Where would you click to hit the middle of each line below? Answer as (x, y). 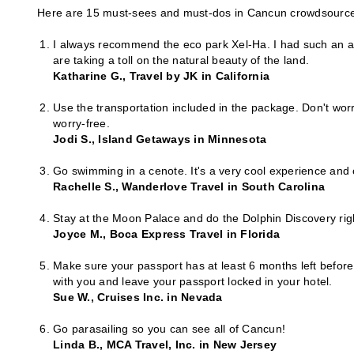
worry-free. (81, 124)
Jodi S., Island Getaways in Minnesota (160, 139)
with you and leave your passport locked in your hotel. (193, 282)
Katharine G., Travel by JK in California (161, 76)
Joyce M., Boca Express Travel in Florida (166, 234)
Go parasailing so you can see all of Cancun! (169, 329)
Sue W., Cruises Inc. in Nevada (138, 298)
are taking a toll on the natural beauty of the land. (181, 60)
